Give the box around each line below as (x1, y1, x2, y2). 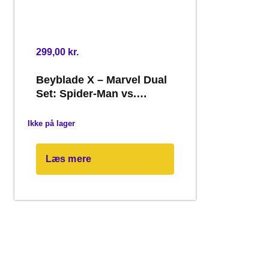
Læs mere (46, 154, 91, 165)
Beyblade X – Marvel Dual (36, 74, 167, 86)
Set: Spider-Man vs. (36, 88, 136, 100)
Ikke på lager (28, 118, 75, 128)
